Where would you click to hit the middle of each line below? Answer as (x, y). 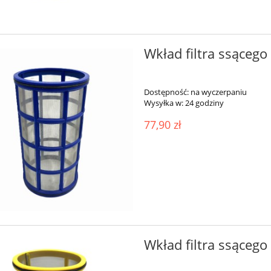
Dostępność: (166, 92)
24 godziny (204, 103)
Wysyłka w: (163, 103)
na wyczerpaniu (218, 92)
